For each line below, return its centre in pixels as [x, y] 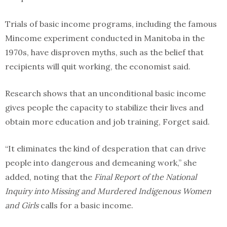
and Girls [23, 205]
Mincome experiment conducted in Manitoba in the [105, 38]
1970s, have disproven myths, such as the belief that [104, 52]
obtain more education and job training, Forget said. [107, 122]
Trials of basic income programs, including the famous [111, 24]
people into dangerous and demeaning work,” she [101, 163]
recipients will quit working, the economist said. [98, 66]
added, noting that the [50, 177]
